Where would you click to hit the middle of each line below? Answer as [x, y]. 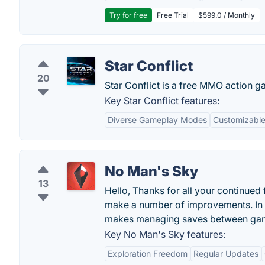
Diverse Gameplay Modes [157, 120]
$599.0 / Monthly [227, 15]
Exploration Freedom [148, 253]
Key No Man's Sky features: [165, 234]
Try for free [128, 15]
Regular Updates [226, 253]
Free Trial [173, 15]
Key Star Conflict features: [162, 101]
